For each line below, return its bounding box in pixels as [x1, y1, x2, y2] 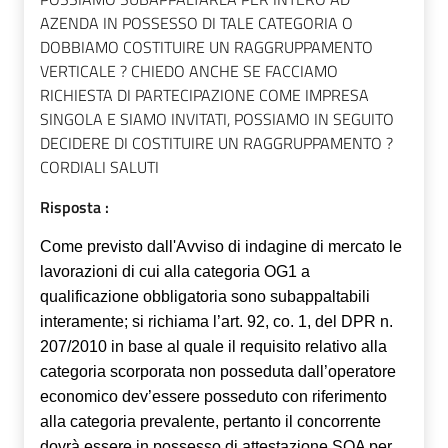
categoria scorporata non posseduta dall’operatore [40, 363, 396, 381]
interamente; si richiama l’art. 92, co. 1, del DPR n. [40, 313, 393, 331]
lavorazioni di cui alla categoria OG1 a [40, 263, 310, 281]
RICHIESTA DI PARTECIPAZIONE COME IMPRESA [40, 83, 369, 108]
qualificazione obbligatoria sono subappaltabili [40, 288, 370, 306]
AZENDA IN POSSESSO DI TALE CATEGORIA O [40, 11, 353, 36]
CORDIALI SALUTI [40, 155, 159, 180]
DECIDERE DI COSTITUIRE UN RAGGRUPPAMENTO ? [40, 131, 393, 156]
